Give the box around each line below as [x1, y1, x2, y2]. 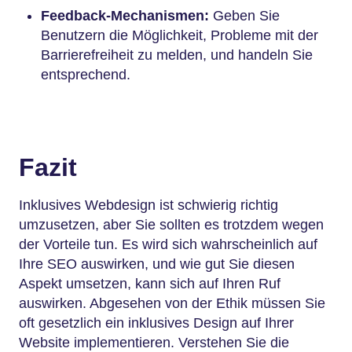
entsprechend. [41, 66, 134, 82]
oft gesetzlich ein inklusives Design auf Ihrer [19, 315, 294, 332]
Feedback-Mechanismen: [41, 7, 213, 24]
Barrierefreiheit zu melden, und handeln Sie [41, 46, 313, 63]
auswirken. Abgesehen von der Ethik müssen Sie [19, 295, 325, 312]
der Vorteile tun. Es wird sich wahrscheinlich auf [19, 236, 317, 253]
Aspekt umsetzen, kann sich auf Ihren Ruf [19, 276, 280, 292]
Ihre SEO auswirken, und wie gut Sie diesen [19, 256, 295, 273]
